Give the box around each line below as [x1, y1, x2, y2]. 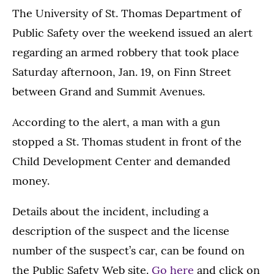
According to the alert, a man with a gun [12, 115, 220, 129]
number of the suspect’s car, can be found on [12, 243, 245, 257]
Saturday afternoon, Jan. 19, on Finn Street [12, 65, 231, 79]
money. [12, 174, 50, 188]
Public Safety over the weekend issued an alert [12, 26, 253, 40]
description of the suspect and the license [12, 224, 229, 238]
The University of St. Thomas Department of [12, 6, 241, 20]
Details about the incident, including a [12, 204, 209, 218]
